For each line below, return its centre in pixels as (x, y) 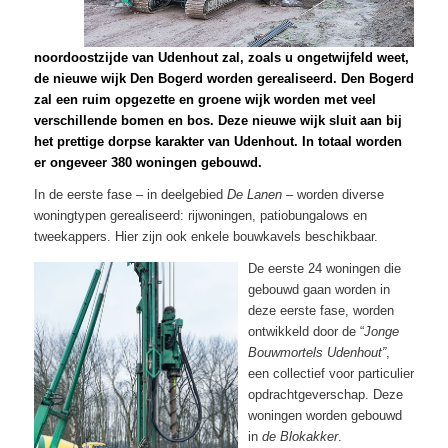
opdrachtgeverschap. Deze (325, 394)
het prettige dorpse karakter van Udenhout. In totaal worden (217, 141)
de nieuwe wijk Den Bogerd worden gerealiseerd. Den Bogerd (223, 78)
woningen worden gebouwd (324, 415)
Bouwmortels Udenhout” (316, 352)
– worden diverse (332, 194)
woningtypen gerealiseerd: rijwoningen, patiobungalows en (200, 215)
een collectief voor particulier (330, 373)
